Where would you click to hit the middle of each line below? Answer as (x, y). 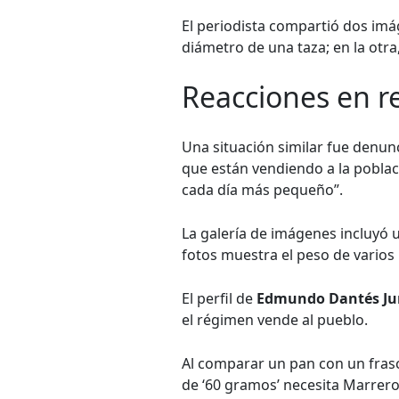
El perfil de (219, 298)
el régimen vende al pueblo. (275, 320)
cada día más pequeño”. (262, 190)
